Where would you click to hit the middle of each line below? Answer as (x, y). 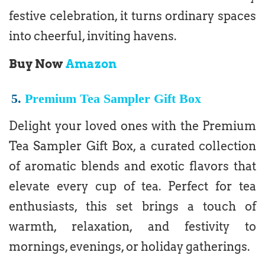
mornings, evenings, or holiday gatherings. (129, 246)
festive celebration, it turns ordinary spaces (132, 16)
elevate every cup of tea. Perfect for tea (132, 186)
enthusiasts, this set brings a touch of (132, 206)
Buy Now (37, 64)
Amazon (91, 64)
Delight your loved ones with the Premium (132, 126)
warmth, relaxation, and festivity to (132, 226)
